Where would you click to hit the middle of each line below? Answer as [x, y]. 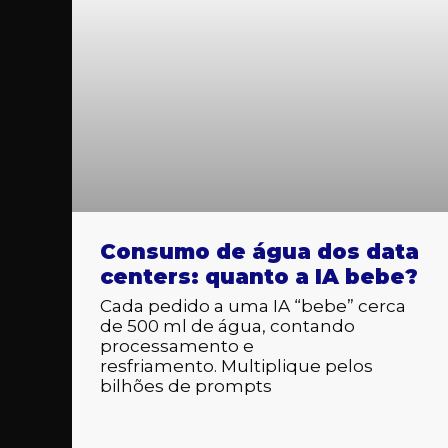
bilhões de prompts [186, 385]
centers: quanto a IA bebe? [259, 276]
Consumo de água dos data [259, 251]
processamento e [177, 345]
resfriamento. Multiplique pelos [236, 365]
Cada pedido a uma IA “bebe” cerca [253, 305]
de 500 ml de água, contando [227, 325]
